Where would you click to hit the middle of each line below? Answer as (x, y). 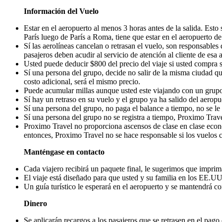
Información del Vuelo (61, 11)
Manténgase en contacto (64, 152)
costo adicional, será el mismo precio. (82, 81)
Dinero (35, 203)
